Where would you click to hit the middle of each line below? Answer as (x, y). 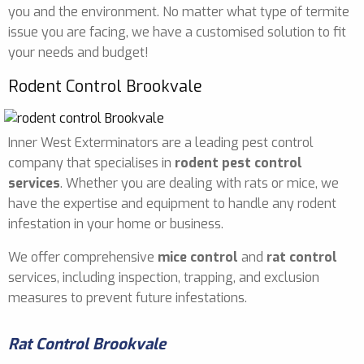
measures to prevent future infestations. (128, 297)
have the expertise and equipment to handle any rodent (172, 203)
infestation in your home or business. (116, 223)
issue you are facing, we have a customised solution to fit (177, 32)
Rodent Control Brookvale (105, 86)
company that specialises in (91, 162)
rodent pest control (238, 162)
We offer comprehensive (83, 257)
